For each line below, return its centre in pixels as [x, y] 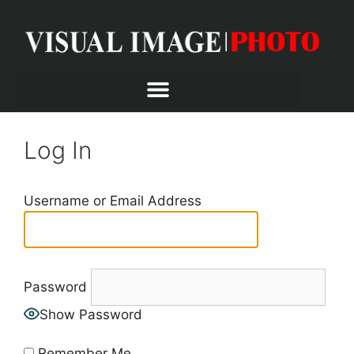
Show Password [91, 314]
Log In [58, 150]
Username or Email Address [113, 201]
